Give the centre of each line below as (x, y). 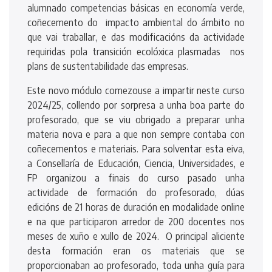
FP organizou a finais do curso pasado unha (136, 178)
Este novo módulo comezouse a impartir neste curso (136, 90)
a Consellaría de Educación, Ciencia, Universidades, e (136, 163)
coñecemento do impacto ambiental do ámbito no (136, 22)
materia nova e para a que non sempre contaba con (136, 134)
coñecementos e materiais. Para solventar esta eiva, (136, 148)
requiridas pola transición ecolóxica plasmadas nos (136, 51)
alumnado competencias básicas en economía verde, (136, 8)
